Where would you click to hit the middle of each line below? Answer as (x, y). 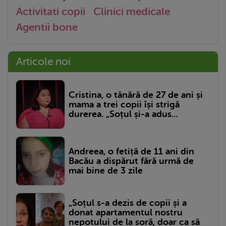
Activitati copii (51, 12)
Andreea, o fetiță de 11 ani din (131, 151)
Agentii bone (47, 27)
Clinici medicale (132, 12)
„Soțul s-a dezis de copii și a (128, 203)
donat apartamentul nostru (126, 213)
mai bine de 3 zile (106, 170)
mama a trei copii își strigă (124, 104)
